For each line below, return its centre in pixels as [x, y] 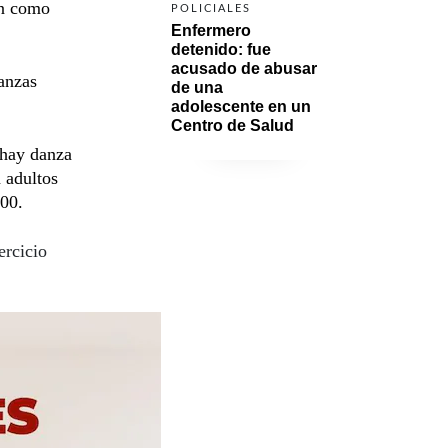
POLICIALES [211, 8]
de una [197, 87]
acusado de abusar [244, 68]
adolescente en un [241, 106]
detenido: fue [221, 49]
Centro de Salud [232, 125]
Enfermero [211, 30]
